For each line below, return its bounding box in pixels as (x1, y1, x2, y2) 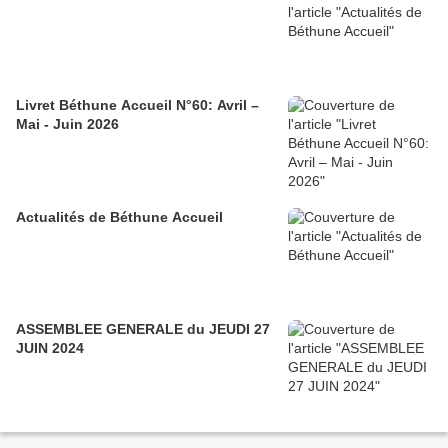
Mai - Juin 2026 (16, 116, 119, 133)
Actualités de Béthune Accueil (16, 209, 223, 226)
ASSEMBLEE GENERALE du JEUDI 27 (16, 321, 270, 338)
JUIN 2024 (16, 340, 84, 357)
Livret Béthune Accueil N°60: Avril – (16, 97, 259, 114)
